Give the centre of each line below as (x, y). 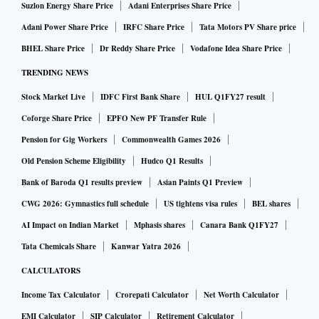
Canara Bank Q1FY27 (239, 225)
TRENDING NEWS (55, 73)
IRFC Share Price (154, 27)
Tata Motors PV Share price (248, 27)
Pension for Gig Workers (64, 140)
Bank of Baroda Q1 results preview (82, 183)
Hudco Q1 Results (172, 161)
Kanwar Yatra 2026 (146, 247)
